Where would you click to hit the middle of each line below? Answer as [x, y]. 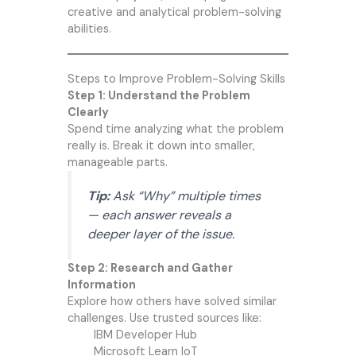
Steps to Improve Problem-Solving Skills [176, 79]
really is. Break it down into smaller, [161, 146]
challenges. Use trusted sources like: [164, 319]
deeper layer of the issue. [161, 234]
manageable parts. [117, 163]
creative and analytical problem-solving [174, 13]
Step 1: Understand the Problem [159, 96]
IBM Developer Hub [145, 335]
